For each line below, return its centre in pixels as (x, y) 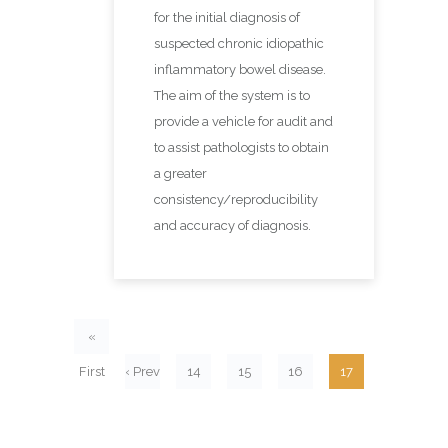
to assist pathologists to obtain (241, 148)
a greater (180, 174)
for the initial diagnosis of (227, 18)
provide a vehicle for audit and (243, 122)
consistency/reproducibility (236, 200)
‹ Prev (142, 372)
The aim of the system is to (232, 96)
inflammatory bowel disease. (240, 70)
